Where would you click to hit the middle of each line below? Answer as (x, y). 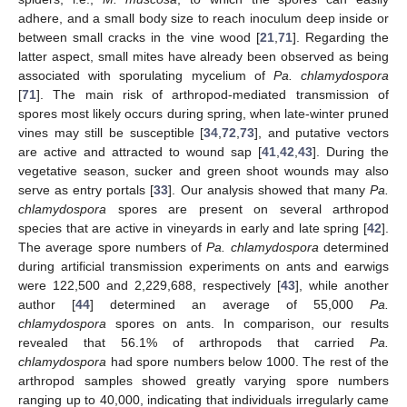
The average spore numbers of (113, 248)
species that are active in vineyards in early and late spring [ (193, 228)
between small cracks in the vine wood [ (139, 38)
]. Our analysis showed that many (269, 190)
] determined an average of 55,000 (230, 305)
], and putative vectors (322, 133)
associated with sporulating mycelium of (146, 76)
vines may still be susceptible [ (111, 133)
